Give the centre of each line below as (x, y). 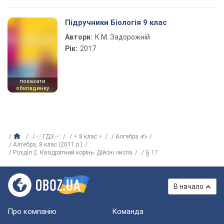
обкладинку (32, 88)
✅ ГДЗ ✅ (48, 136)
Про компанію (32, 211)
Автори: (79, 37)
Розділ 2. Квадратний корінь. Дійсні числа (73, 152)
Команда (128, 211)
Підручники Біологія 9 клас (116, 22)
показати (32, 81)
